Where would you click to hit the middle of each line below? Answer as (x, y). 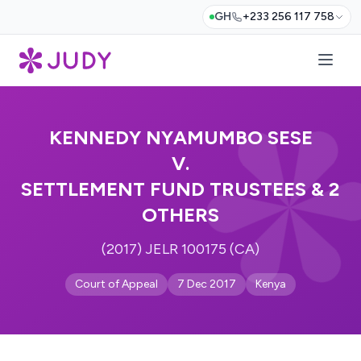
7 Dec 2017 (207, 284)
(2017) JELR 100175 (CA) (180, 249)
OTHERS (180, 215)
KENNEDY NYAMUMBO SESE (180, 137)
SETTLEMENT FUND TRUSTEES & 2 (180, 189)
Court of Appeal (116, 284)
